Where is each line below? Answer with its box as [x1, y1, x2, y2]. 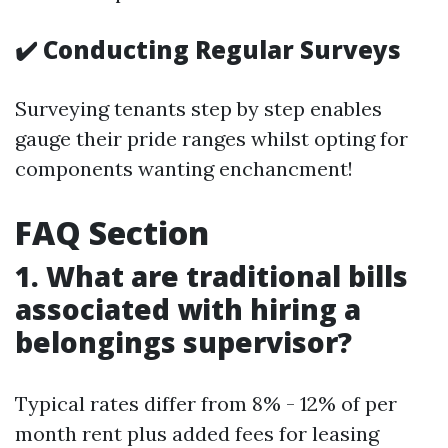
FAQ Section [15, 211, 209, 254]
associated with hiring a [15, 290, 361, 328]
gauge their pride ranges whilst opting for [15, 126, 408, 151]
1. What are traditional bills [15, 257, 408, 295]
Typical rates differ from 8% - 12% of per [15, 391, 397, 416]
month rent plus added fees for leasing [15, 421, 379, 446]
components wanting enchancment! [15, 156, 353, 181]
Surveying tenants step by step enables [15, 96, 382, 121]
